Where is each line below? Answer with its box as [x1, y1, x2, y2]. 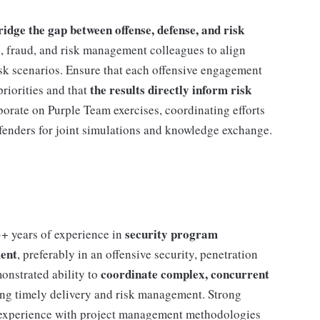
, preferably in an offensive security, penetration [17, 246, 258, 262]
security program [125, 225, 218, 243]
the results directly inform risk [90, 81, 251, 99]
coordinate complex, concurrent [101, 265, 269, 283]
